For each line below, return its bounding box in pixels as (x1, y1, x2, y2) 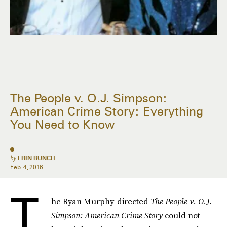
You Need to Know (10, 117, 115, 132)
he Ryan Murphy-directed (51, 196, 150, 207)
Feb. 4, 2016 (10, 163, 44, 171)
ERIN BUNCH (18, 154, 55, 162)
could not (165, 210, 200, 221)
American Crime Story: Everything (10, 104, 203, 119)
